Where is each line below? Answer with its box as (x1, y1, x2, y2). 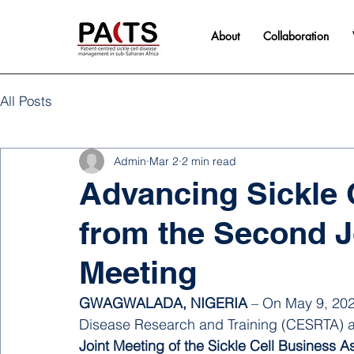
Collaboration (263, 28, 329, 43)
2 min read (182, 153, 236, 168)
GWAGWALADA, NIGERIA (79, 294, 247, 312)
